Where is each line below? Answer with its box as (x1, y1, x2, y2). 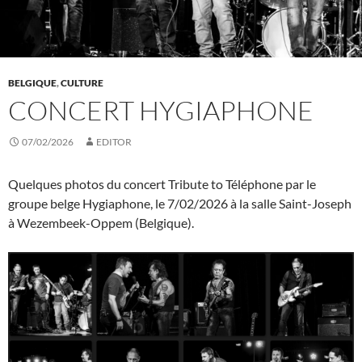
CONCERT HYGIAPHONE (8, 94, 314, 128)
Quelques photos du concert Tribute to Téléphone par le (8, 176, 316, 192)
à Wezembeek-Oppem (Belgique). (8, 215, 194, 231)
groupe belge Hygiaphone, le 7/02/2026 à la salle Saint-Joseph (8, 196, 351, 212)
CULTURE (61, 77, 103, 90)
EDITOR (96, 136, 132, 149)
